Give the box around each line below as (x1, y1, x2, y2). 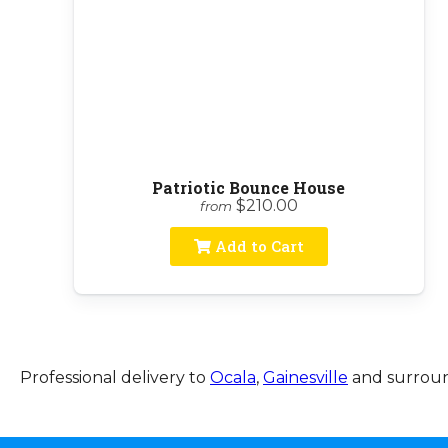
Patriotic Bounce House (152, 176, 345, 198)
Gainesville (263, 367, 348, 387)
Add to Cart (210, 235, 304, 256)
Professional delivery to (20, 367, 210, 387)
